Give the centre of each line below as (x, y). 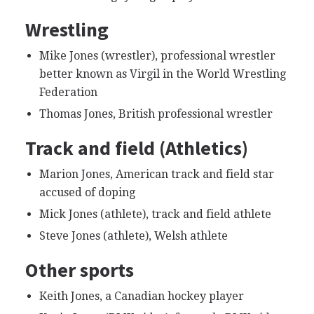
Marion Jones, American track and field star (156, 174)
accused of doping (87, 192)
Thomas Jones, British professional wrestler (156, 114)
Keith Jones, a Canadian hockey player (141, 296)
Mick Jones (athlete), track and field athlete (155, 214)
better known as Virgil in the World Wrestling (162, 74)
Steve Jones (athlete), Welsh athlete (133, 235)
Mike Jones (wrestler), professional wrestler (157, 55)
